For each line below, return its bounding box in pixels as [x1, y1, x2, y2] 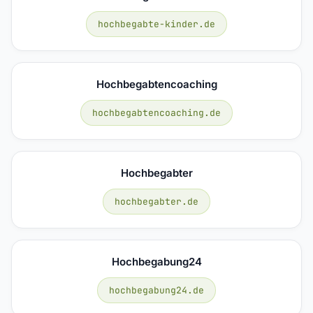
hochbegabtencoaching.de [92, 106, 221, 119]
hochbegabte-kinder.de [98, 17, 215, 30]
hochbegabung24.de [109, 284, 204, 296]
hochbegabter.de [115, 195, 198, 208]
